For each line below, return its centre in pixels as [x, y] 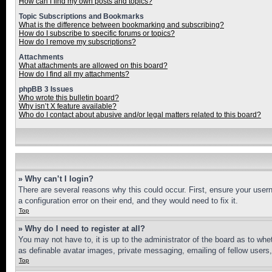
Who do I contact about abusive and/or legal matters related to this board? [140, 115]
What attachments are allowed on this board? [93, 66]
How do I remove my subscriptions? [77, 42]
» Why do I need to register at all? [82, 229]
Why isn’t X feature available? [68, 106]
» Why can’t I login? [56, 179]
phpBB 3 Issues [46, 89]
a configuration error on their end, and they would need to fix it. [128, 201]
